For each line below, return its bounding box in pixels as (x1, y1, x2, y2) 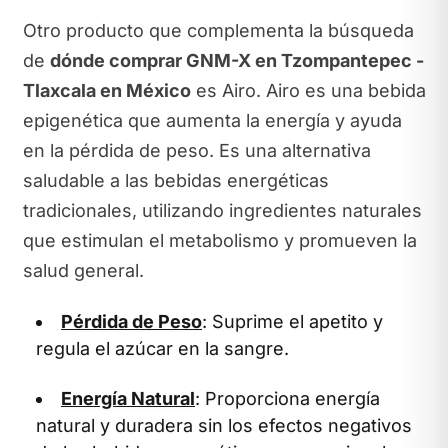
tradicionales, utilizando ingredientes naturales (22, 199, 422, 221)
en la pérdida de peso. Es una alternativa (22, 139, 371, 161)
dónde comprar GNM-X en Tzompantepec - (49, 49, 424, 71)
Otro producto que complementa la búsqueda (22, 19, 414, 41)
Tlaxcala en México (22, 79, 191, 101)
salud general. (22, 259, 144, 281)
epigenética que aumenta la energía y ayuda (22, 109, 402, 131)
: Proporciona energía (195, 387, 380, 409)
